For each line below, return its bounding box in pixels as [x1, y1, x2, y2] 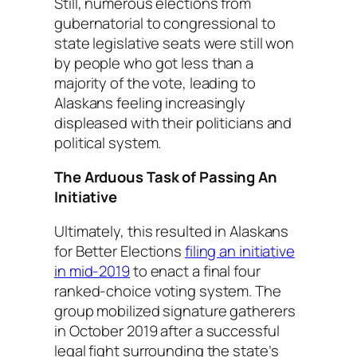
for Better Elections [54, 241, 185, 262]
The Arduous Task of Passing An [54, 166, 277, 187]
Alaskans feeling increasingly [54, 92, 246, 113]
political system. [54, 131, 165, 153]
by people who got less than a [54, 52, 254, 73]
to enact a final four [129, 261, 261, 282]
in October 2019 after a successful [54, 320, 280, 342]
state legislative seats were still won [54, 32, 295, 53]
